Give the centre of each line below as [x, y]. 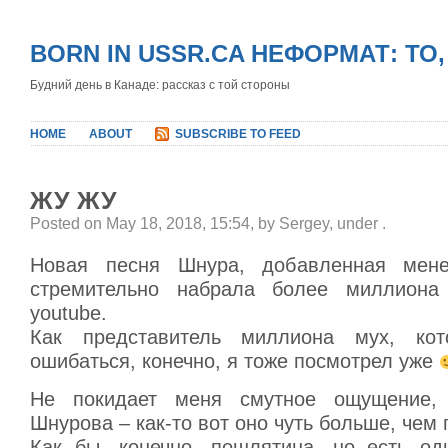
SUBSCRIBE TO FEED [238, 134]
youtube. [68, 313]
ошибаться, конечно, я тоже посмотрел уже [234, 361]
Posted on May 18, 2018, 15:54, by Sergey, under [206, 223]
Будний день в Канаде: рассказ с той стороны [160, 85]
